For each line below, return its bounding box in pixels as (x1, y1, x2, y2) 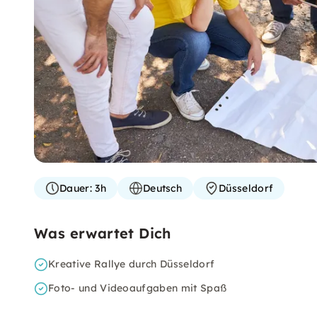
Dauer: (59, 182, 92, 195)
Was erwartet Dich (34, 224, 171, 242)
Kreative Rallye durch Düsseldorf (48, 258, 215, 270)
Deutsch (142, 182, 183, 195)
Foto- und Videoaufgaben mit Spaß (48, 282, 227, 294)
